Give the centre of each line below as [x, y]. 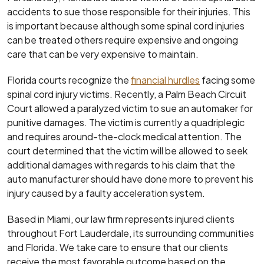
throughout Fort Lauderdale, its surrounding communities [131, 233]
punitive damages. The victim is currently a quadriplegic [126, 122]
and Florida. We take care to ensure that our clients [118, 247]
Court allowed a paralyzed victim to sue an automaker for [130, 108]
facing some [227, 80]
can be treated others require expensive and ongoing [123, 39]
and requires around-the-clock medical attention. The [124, 136]
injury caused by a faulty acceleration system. [106, 193]
